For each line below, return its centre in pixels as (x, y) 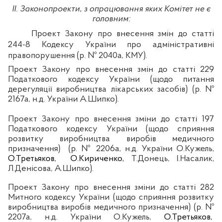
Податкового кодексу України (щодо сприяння (111, 129)
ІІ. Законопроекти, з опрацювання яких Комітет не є (111, 9)
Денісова (33, 168)
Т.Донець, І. (152, 159)
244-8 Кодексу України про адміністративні (111, 45)
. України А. (66, 99)
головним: (111, 19)
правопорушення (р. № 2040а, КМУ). (78, 55)
